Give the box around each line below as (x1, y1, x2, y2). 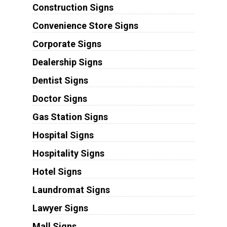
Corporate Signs (32, 39, 101, 50)
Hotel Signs (32, 166, 82, 177)
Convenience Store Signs (32, 20, 138, 31)
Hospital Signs (32, 130, 94, 141)
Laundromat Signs (32, 184, 110, 196)
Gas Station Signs (32, 111, 108, 123)
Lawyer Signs (32, 203, 88, 214)
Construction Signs (32, 2, 113, 13)
